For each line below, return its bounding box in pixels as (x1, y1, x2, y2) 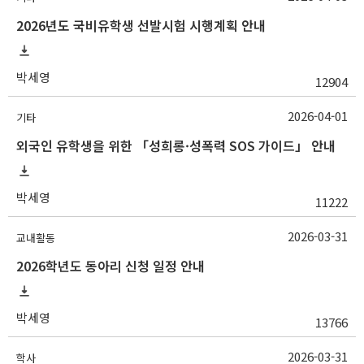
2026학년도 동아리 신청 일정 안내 (16, 256, 205, 276)
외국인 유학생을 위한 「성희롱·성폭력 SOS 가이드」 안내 (16, 136, 336, 156)
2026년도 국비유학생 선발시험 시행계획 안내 (16, 15, 266, 36)
